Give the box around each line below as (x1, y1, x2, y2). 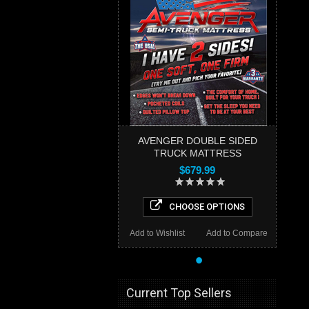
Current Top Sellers (126, 285, 232, 300)
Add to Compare (206, 228, 268, 238)
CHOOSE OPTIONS (168, 201, 245, 212)
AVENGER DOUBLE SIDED (137, 134, 257, 146)
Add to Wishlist (129, 228, 185, 238)
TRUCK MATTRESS (153, 147, 241, 159)
